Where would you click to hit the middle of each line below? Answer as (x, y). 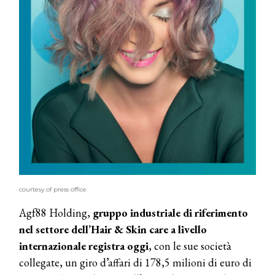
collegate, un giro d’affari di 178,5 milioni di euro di (135, 263)
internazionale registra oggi (84, 246)
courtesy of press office (53, 190)
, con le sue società (190, 246)
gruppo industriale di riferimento (170, 213)
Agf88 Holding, (56, 213)
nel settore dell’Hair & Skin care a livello (113, 230)
